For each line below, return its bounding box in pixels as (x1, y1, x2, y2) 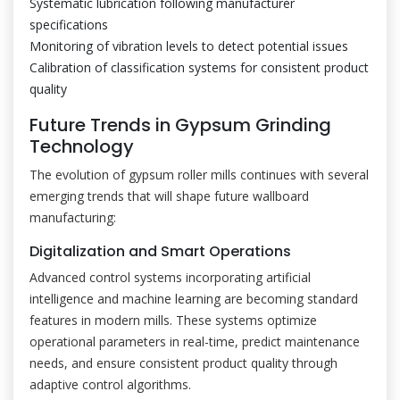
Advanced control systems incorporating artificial (29, 269, 311, 286)
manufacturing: (29, 209, 116, 226)
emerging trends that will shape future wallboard (29, 187, 309, 204)
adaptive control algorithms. (29, 376, 191, 393)
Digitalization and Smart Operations (29, 241, 291, 262)
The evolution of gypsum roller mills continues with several (29, 166, 369, 183)
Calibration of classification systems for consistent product (29, 59, 369, 76)
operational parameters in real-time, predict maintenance (29, 333, 360, 350)
